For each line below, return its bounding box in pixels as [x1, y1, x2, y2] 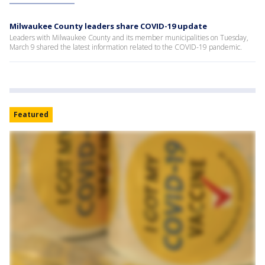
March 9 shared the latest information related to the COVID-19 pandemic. [9, 41, 242, 52]
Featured [14, 109, 49, 119]
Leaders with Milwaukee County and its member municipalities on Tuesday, [9, 32, 248, 43]
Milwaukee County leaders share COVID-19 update [9, 20, 207, 31]
